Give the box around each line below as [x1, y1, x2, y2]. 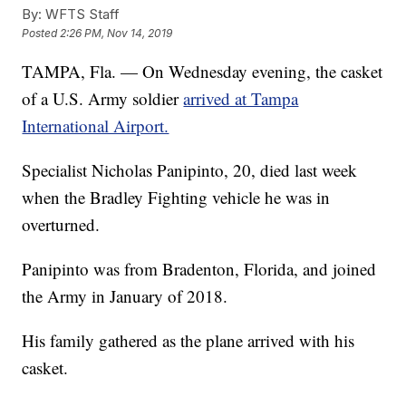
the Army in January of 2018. [22, 285, 228, 308]
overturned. [22, 213, 101, 237]
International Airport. [22, 114, 169, 138]
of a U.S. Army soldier [22, 87, 184, 111]
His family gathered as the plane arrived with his [22, 329, 355, 353]
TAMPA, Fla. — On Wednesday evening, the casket [22, 60, 383, 83]
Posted [22, 26, 61, 41]
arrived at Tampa [183, 87, 299, 111]
